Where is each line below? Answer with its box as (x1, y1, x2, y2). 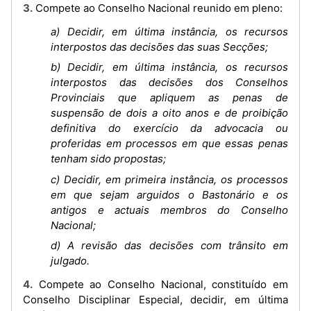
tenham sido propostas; (51, 152, 166, 165)
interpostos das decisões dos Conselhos (51, 76, 288, 89)
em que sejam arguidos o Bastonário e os (51, 187, 288, 201)
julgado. (51, 254, 90, 267)
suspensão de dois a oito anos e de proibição (51, 106, 288, 119)
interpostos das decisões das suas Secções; (51, 40, 268, 53)
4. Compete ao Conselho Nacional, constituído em (23, 278, 33, 291)
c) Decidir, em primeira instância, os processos (51, 172, 288, 186)
